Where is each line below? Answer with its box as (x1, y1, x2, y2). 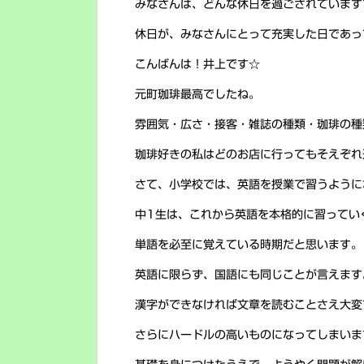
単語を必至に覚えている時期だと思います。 (135, 239, 362, 250)
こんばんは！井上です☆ (135, 58, 260, 70)
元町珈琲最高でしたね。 (135, 89, 260, 100)
